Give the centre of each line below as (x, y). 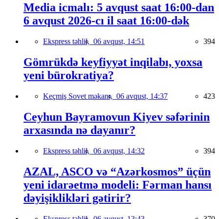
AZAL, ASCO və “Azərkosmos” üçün (117, 171)
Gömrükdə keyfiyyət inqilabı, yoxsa (113, 62)
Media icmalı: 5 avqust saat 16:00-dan (119, 8)
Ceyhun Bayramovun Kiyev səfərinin (117, 117)
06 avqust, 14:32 (119, 151)
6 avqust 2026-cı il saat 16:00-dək (106, 21)
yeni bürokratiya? (69, 76)
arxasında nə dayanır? (79, 130)
